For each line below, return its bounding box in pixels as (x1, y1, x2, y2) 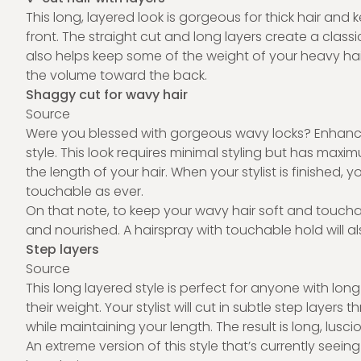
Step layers (26, 240, 99, 259)
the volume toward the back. (26, 66, 207, 85)
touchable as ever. (26, 182, 143, 201)
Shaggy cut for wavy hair (26, 85, 188, 104)
